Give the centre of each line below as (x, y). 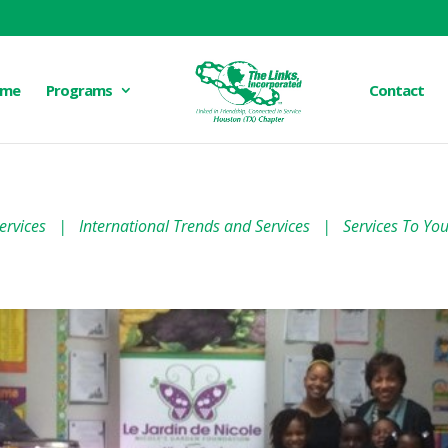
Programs (78, 90)
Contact (397, 90)
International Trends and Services (194, 226)
